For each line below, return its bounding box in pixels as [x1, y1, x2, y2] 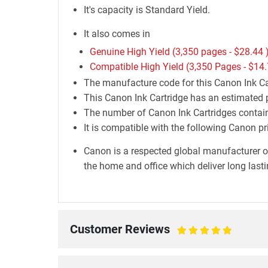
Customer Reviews [70, 222, 170, 236]
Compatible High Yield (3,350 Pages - [89, 61, 248, 72]
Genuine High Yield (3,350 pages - [89, 46, 234, 57]
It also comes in [83, 28, 150, 39]
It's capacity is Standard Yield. [83, 4, 210, 16]
